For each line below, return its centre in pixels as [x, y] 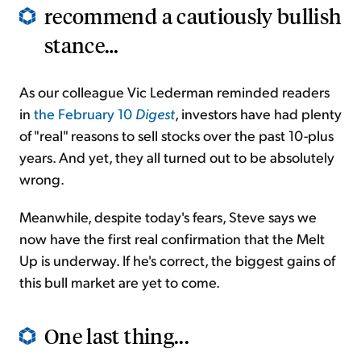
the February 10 [85, 114]
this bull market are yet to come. [120, 282]
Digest [155, 114]
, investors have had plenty [258, 114]
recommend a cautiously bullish [193, 16]
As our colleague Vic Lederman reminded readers [174, 92]
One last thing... [117, 336]
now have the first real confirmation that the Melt [172, 239]
